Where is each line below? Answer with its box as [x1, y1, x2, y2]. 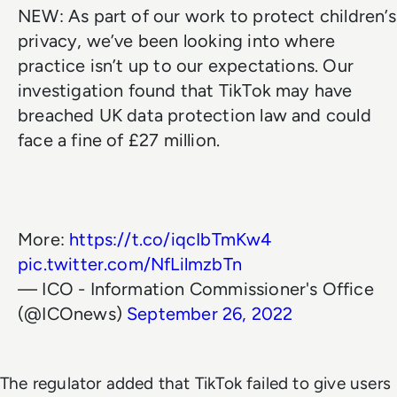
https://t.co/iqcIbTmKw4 [69, 228, 272, 250]
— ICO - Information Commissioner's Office [18, 277, 374, 300]
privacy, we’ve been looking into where [18, 29, 336, 51]
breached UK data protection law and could [18, 104, 371, 126]
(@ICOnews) [18, 302, 128, 324]
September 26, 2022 [127, 302, 293, 324]
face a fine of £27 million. [18, 128, 221, 151]
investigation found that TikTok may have [18, 79, 353, 101]
